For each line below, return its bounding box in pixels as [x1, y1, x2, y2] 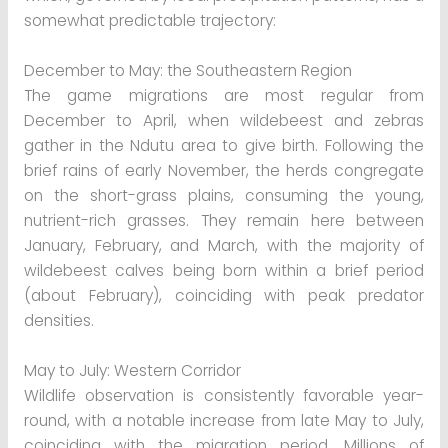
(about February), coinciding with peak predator [23, 284, 425, 306]
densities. [23, 309, 94, 331]
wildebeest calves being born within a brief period [23, 259, 425, 281]
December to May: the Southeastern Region [23, 59, 352, 81]
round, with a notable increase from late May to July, [23, 409, 425, 431]
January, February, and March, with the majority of [23, 234, 425, 256]
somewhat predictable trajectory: [23, 9, 276, 31]
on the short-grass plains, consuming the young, [23, 184, 425, 206]
